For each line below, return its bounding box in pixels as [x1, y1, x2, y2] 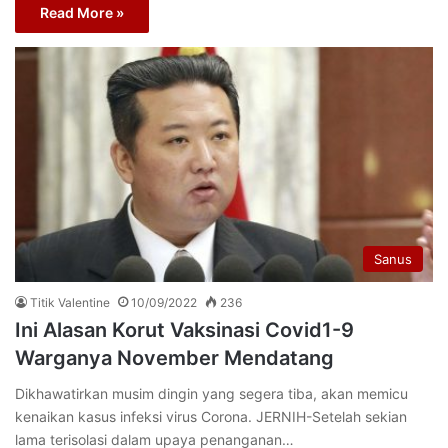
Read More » [40, 3, 124, 21]
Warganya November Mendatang [15, 346, 334, 371]
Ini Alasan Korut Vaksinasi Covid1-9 [15, 318, 354, 343]
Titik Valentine [30, 295, 110, 311]
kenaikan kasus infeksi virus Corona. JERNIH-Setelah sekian [15, 408, 407, 426]
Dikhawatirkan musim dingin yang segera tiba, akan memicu [15, 385, 408, 403]
